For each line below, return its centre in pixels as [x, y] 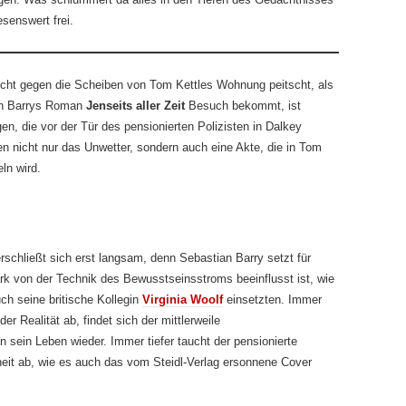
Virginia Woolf [183, 300]
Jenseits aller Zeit [135, 106]
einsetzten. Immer [272, 300]
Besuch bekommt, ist [243, 106]
